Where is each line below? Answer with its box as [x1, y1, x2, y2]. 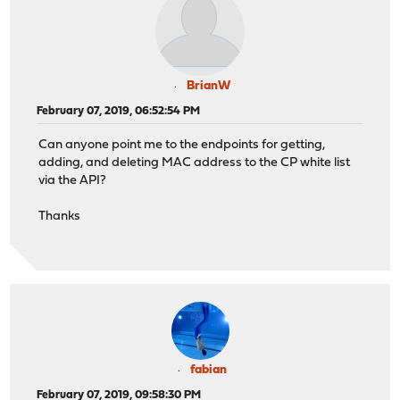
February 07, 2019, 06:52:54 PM [37, 104, 201, 117]
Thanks [38, 210, 81, 224]
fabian [189, 363, 227, 378]
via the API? [38, 174, 107, 188]
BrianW [186, 79, 230, 93]
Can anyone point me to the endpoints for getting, [38, 138, 326, 153]
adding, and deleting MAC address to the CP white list [38, 156, 351, 171]
